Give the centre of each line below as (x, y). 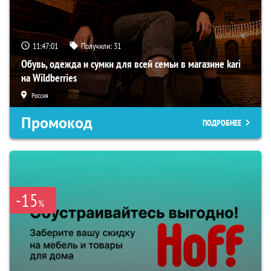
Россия (40, 95)
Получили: (97, 46)
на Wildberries (49, 77)
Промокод (57, 122)
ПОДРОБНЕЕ (222, 122)
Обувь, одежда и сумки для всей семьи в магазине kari (131, 64)
